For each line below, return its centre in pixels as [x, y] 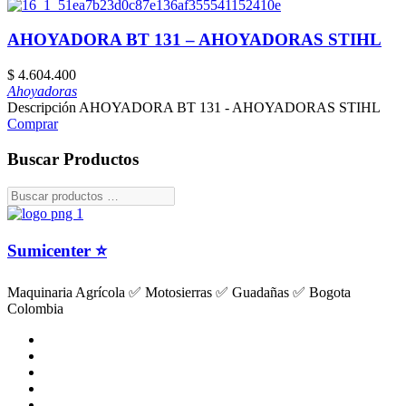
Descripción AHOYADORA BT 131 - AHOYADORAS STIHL [194, 108]
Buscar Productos [73, 159]
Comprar [33, 124]
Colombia [35, 308]
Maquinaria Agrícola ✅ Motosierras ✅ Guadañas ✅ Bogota [179, 292]
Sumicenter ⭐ [57, 251]
